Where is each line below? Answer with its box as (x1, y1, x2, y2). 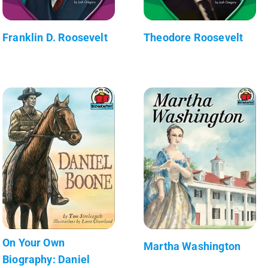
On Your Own (2, 236, 65, 249)
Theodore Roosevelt (144, 31, 243, 44)
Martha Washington (144, 239, 241, 252)
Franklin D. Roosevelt (2, 31, 108, 44)
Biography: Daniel (2, 252, 90, 266)
